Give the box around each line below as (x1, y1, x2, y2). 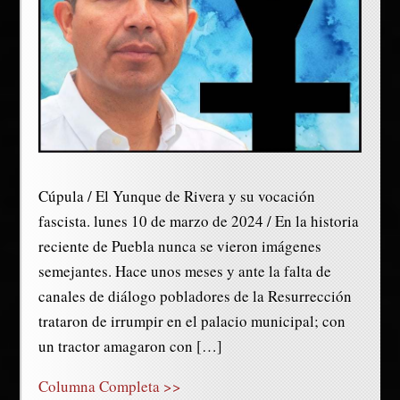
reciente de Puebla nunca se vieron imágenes (37, 236, 321, 256)
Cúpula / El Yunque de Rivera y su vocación (37, 186, 315, 206)
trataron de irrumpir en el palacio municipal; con (37, 311, 346, 331)
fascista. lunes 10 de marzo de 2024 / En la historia (37, 211, 359, 231)
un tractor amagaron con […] (37, 336, 222, 356)
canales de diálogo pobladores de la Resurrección (37, 286, 352, 306)
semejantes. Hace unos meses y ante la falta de (37, 261, 331, 281)
